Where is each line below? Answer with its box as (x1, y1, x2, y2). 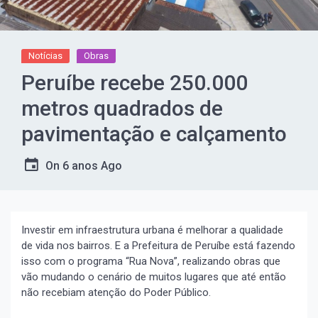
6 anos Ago (62, 158, 122, 172)
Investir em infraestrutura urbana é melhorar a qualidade (21, 223, 283, 236)
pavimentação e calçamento (21, 121, 287, 146)
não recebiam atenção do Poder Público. (21, 285, 211, 299)
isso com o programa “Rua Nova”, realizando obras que (21, 254, 280, 268)
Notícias (28, 50, 62, 61)
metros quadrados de (21, 95, 223, 121)
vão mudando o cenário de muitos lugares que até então (21, 270, 286, 283)
